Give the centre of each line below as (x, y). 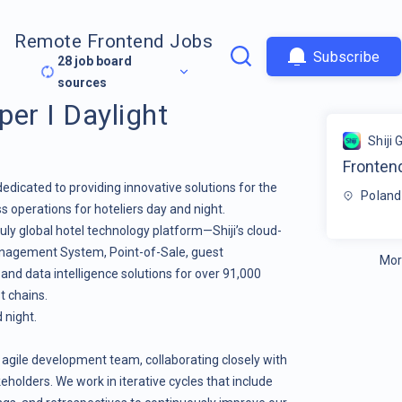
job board (102, 61)
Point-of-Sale (147, 252)
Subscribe (346, 57)
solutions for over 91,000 (189, 273)
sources (83, 83)
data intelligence (71, 273)
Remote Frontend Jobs (114, 42)
